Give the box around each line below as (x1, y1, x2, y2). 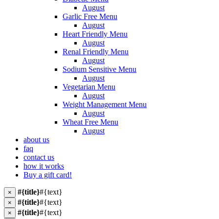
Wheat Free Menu (63, 118, 118, 126)
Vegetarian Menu (63, 83, 115, 91)
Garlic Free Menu (63, 12, 117, 21)
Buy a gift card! (23, 171, 72, 179)
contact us (23, 153, 54, 161)
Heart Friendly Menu (63, 30, 128, 38)
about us (23, 135, 49, 144)
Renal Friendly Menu (63, 47, 129, 56)
